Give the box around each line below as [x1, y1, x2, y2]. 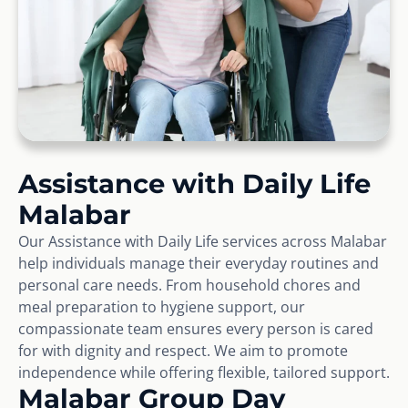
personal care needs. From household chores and [18, 274, 361, 295]
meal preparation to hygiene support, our [18, 296, 305, 317]
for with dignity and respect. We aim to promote [18, 340, 348, 361]
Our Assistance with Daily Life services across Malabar [18, 230, 387, 251]
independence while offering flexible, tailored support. [18, 362, 390, 382]
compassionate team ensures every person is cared [18, 318, 373, 339]
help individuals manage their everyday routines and [18, 252, 379, 273]
